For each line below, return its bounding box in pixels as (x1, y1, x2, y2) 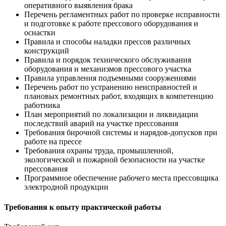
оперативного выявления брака (24, 1, 133, 10)
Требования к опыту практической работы (4, 202, 161, 211)
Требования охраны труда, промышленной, (24, 146, 174, 155)
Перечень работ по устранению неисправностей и (24, 83, 197, 92)
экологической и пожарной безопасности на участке (24, 155, 205, 164)
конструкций (24, 46, 69, 55)
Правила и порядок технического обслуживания (24, 55, 191, 65)
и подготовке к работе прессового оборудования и (24, 19, 198, 28)
